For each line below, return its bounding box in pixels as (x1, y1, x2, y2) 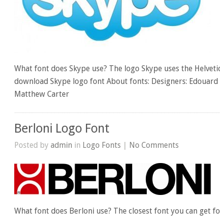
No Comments (129, 140, 179, 150)
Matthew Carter (14, 89, 70, 99)
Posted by (14, 140, 51, 150)
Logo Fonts (82, 140, 121, 150)
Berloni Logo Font (14, 121, 110, 136)
